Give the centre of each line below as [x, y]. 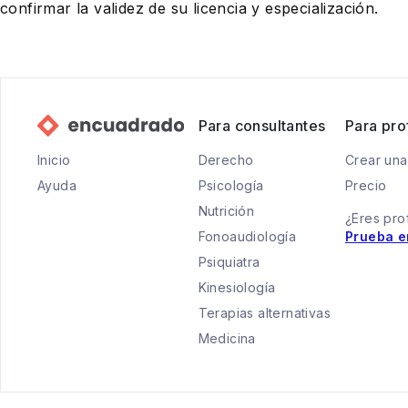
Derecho [226, 160]
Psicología [231, 185]
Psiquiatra [229, 262]
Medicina [227, 338]
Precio [366, 185]
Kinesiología [237, 287]
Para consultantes [262, 126]
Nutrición [226, 211]
